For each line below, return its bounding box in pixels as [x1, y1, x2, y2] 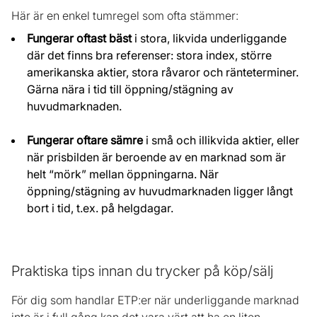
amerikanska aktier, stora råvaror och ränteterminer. [27, 65, 299, 80]
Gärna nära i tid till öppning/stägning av [27, 82, 234, 97]
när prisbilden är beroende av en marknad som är [27, 150, 286, 165]
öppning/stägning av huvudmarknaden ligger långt [27, 184, 293, 199]
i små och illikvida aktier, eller [143, 133, 299, 148]
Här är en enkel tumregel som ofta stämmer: [11, 8, 238, 23]
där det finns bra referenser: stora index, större [27, 48, 272, 63]
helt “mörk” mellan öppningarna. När [27, 167, 219, 182]
